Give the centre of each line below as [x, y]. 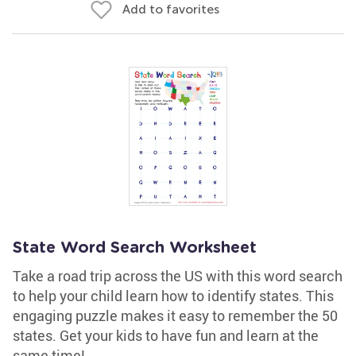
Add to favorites [171, 9]
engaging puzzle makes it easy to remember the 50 [175, 315]
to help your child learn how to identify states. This [173, 296]
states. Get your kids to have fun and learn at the [166, 335]
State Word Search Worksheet [135, 248]
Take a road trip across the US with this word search [178, 276]
